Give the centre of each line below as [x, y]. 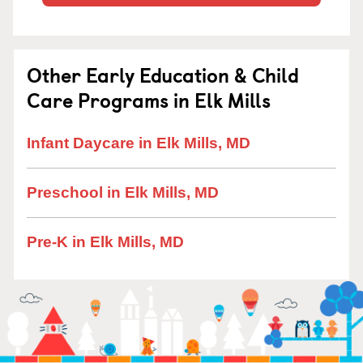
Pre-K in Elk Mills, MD [105, 242]
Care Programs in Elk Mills [149, 100]
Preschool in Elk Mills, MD [123, 192]
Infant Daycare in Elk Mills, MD [139, 143]
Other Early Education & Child [163, 75]
